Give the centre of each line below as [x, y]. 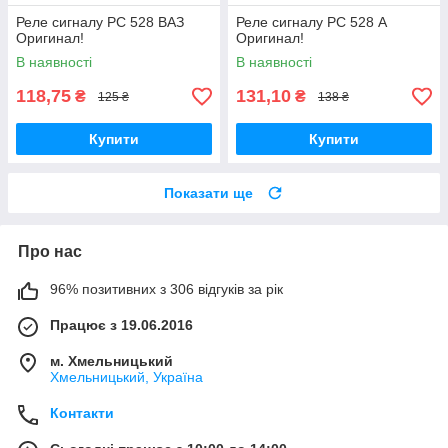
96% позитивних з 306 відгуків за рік [166, 289]
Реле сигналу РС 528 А [311, 22]
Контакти [82, 413]
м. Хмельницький [111, 361]
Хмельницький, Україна [126, 377]
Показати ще [208, 193]
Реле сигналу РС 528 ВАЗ [100, 22]
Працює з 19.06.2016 [121, 325]
